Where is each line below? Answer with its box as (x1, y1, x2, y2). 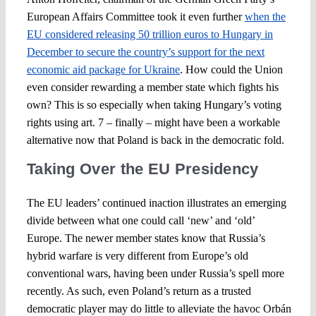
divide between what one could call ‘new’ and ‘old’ (26, 214, 255, 226)
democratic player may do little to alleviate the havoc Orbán (26, 302, 291, 315)
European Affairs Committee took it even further (26, 10, 245, 23)
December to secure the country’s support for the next (26, 45, 265, 58)
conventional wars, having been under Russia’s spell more (26, 267, 284, 279)
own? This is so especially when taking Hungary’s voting (26, 98, 281, 111)
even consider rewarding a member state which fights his (26, 80, 279, 93)
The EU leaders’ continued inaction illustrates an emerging (26, 196, 286, 209)
